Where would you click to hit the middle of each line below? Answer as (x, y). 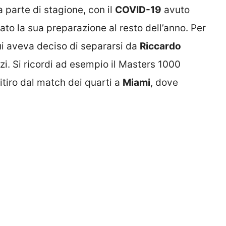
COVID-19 (138, 10)
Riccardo (160, 46)
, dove (164, 83)
